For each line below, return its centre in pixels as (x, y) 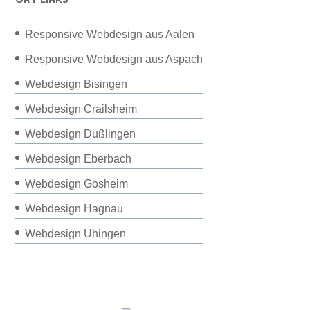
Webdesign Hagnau (74, 208)
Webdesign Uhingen (76, 233)
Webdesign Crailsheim (81, 109)
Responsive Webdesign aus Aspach (114, 59)
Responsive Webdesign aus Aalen (110, 34)
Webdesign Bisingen (76, 84)
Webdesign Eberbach (79, 158)
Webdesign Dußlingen (81, 134)
